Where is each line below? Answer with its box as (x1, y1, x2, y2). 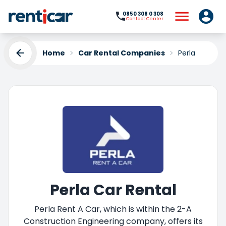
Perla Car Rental (49, 179, 177, 201)
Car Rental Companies (78, 47, 165, 58)
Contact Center (126, 16, 163, 22)
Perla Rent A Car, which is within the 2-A (34, 203, 192, 215)
